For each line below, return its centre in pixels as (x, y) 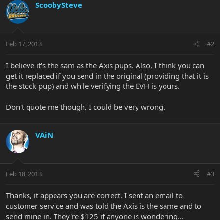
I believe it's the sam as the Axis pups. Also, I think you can (105, 66)
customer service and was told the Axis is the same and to (104, 206)
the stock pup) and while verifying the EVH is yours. (93, 86)
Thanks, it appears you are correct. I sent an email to (94, 195)
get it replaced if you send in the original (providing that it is (107, 76)
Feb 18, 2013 (24, 174)
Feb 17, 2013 (24, 44)
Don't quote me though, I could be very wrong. (85, 107)
